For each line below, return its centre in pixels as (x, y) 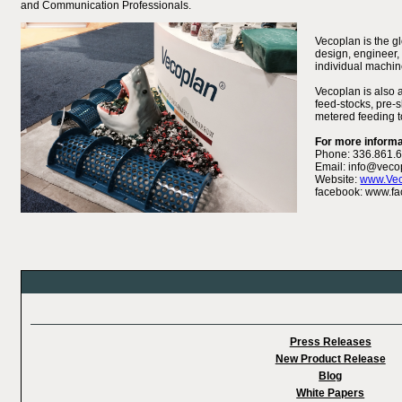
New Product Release (330, 359)
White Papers (331, 393)
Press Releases (330, 342)
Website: (338, 179)
